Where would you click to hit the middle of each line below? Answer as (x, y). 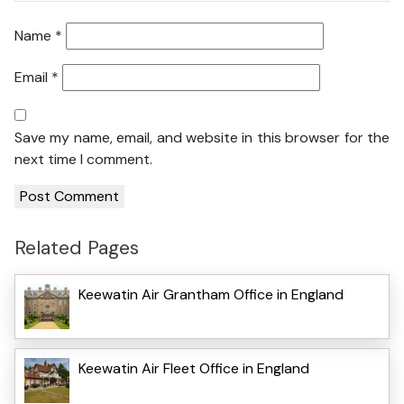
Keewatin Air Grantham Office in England (211, 294)
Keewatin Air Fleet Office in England (194, 368)
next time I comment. (83, 160)
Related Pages (77, 248)
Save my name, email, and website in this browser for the (202, 138)
